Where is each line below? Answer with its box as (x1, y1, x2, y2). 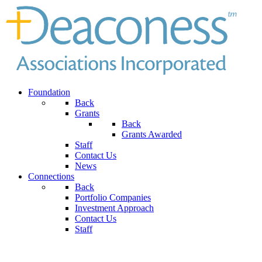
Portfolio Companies (75, 192, 151, 202)
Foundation (28, 87, 70, 97)
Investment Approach (75, 203, 154, 213)
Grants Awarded (122, 129, 182, 139)
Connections (28, 171, 74, 181)
